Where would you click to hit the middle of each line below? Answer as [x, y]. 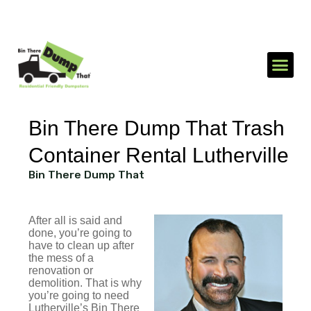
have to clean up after [81, 246]
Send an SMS [211, 24]
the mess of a [61, 258]
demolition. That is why [85, 283]
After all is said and [75, 221]
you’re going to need [79, 296]
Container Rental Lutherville [159, 155]
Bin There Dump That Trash [157, 128]
